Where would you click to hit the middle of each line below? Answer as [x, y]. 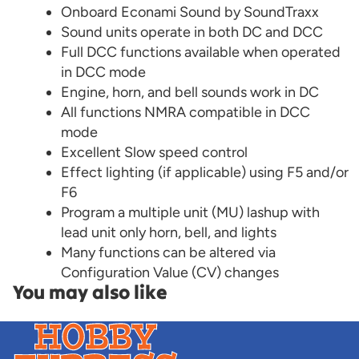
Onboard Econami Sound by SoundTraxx [190, 12]
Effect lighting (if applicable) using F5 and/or [205, 172]
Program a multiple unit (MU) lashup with [190, 212]
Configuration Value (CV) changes [170, 272]
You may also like [90, 292]
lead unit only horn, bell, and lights [169, 232]
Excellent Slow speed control [154, 152]
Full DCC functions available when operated [201, 52]
